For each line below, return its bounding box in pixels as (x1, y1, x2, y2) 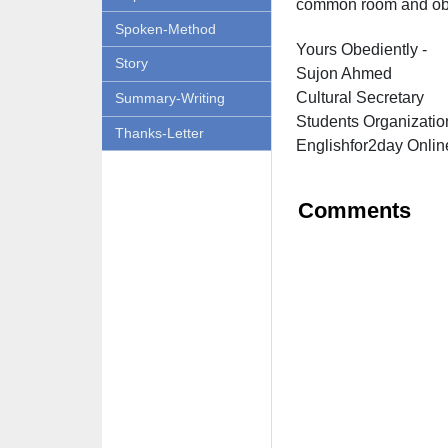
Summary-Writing (114, 90, 225, 107)
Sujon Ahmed (295, 65, 392, 82)
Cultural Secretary (295, 89, 424, 106)
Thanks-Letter (114, 124, 204, 141)
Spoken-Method (114, 20, 216, 37)
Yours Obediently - (295, 41, 427, 58)
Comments (297, 198, 411, 223)
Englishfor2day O (295, 137, 419, 154)
